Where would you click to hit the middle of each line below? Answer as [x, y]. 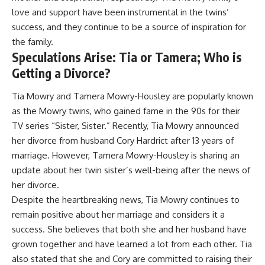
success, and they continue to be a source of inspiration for [129, 27]
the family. [33, 41]
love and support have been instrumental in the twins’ [120, 12]
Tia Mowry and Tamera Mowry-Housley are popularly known [132, 96]
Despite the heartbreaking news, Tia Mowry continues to [126, 200]
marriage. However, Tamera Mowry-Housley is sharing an [126, 156]
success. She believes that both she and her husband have [129, 230]
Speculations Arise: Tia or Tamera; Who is [127, 57]
